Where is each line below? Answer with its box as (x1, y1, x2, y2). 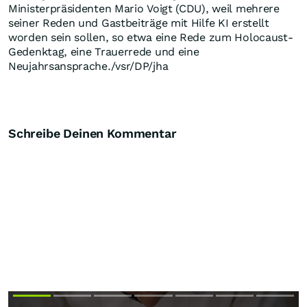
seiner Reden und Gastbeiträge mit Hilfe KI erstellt (8, 16, 269, 30)
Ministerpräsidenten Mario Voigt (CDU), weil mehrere (8, 2, 280, 16)
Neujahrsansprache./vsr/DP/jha (8, 60, 169, 73)
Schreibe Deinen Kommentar (8, 126, 177, 141)
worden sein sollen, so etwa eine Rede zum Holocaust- (8, 31, 293, 45)
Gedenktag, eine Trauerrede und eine (8, 45, 199, 59)
